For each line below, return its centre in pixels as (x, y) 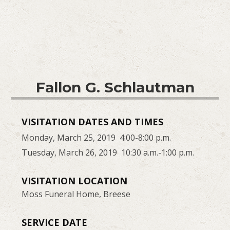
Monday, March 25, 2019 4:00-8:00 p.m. (97, 137)
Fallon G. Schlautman (115, 87)
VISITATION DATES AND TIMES (93, 121)
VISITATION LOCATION (75, 180)
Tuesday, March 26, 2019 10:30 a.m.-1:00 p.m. (108, 152)
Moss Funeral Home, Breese (76, 194)
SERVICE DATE (55, 222)
